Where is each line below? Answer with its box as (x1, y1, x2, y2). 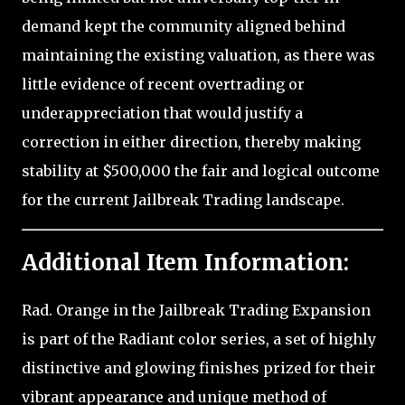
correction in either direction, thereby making (22, 132, 361, 151)
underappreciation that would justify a (22, 103, 303, 122)
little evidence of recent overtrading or (22, 74, 305, 93)
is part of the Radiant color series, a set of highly (22, 329, 376, 348)
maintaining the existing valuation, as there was (22, 45, 375, 64)
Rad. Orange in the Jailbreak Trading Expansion (22, 300, 371, 319)
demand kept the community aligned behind (22, 16, 345, 35)
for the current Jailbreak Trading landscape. (22, 190, 344, 209)
